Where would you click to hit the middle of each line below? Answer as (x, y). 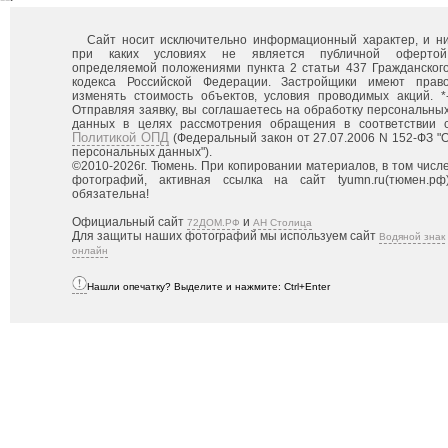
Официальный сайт (129, 222)
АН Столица (282, 222)
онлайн (90, 250)
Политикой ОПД (120, 137)
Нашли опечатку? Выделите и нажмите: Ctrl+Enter (208, 286)
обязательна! (110, 194)
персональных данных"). (142, 152)
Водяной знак (412, 236)
